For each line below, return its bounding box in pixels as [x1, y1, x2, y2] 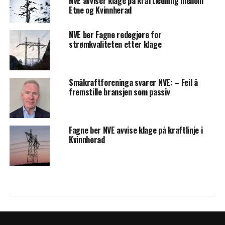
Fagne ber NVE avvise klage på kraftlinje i [68, 124, 203, 136]
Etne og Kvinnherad [68, 4, 132, 16]
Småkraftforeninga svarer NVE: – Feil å [68, 76, 198, 88]
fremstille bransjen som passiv [68, 86, 170, 98]
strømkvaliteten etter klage [68, 38, 162, 50]
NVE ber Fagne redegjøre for [68, 29, 162, 41]
